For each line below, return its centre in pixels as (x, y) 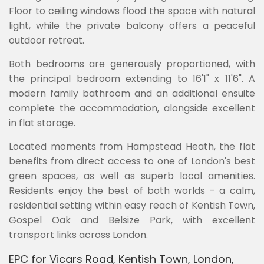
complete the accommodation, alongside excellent (132, 108)
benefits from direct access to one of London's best (132, 161)
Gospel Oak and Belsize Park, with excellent (132, 220)
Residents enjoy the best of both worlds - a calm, (132, 191)
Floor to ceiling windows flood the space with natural (132, 11)
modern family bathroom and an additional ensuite (132, 93)
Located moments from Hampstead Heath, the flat (132, 146)
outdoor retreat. (47, 40)
